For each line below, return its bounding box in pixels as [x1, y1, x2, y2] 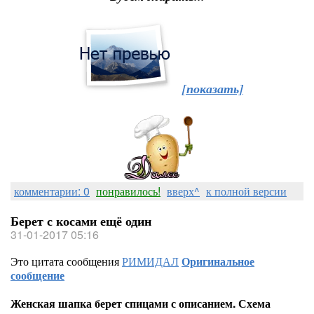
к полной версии [206, 183, 287, 199]
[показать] [182, 80, 243, 97]
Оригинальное [182, 253, 254, 269]
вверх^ [167, 183, 200, 199]
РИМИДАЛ [122, 253, 179, 269]
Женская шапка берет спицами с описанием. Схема [11, 295, 271, 311]
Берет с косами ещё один [11, 212, 151, 230]
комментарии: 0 [14, 183, 90, 199]
